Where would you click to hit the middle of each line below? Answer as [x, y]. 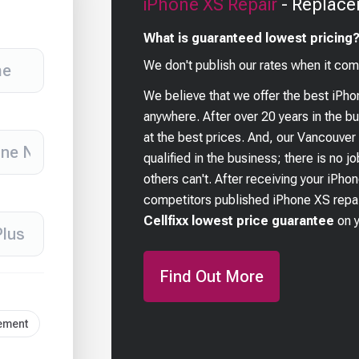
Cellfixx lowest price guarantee [239, 221]
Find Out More [212, 277]
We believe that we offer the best [238, 96]
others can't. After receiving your [234, 179]
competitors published [208, 200]
